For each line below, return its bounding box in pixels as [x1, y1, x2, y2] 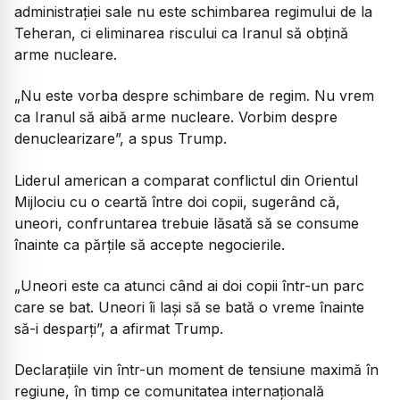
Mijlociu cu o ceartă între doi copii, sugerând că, [14, 192, 340, 211]
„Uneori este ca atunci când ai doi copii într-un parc [14, 276, 364, 295]
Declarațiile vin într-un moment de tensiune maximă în [14, 361, 379, 379]
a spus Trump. [124, 129, 227, 148]
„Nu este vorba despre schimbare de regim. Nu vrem [14, 87, 374, 105]
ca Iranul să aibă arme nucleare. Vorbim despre [14, 108, 337, 127]
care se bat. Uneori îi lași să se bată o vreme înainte [14, 297, 364, 316]
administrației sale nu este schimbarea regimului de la [14, 2, 372, 21]
